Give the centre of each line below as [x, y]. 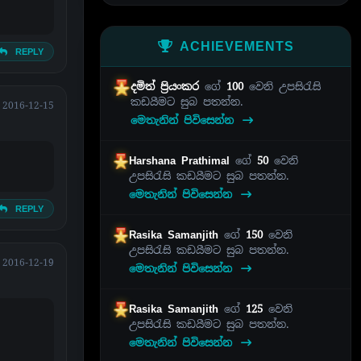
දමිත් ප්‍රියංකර [167, 86]
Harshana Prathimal [182, 160]
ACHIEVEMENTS [237, 46]
